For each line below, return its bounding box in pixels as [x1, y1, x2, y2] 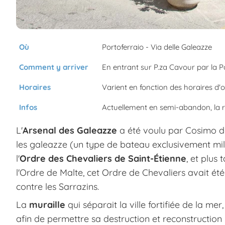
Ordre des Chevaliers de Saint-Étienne [20, 152, 186, 164]
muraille [29, 198, 65, 210]
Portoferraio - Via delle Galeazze [102, 42, 212, 52]
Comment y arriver [19, 62, 88, 72]
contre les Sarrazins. [16, 180, 99, 192]
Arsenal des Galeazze [23, 124, 117, 136]
